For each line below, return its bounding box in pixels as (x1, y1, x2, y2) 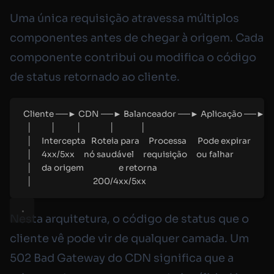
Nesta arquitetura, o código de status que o (10, 212, 249, 226)
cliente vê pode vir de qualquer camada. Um (10, 232, 249, 246)
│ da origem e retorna (26, 163, 157, 174)
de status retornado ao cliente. (10, 70, 180, 84)
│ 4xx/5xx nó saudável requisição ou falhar (26, 149, 234, 160)
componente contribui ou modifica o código (10, 51, 256, 65)
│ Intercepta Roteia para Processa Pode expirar (26, 136, 251, 147)
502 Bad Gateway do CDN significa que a (10, 251, 234, 265)
